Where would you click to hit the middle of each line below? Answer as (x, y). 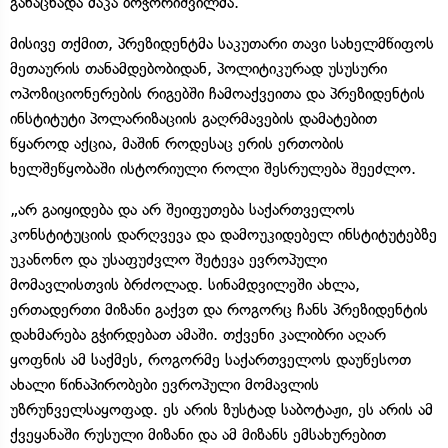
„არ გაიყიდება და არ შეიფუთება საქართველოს (182, 209)
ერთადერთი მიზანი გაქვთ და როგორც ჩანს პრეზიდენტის (219, 309)
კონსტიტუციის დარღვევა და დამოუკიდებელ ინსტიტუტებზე (223, 234)
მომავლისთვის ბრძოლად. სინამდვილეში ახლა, (185, 284)
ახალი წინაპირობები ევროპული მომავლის (164, 384)
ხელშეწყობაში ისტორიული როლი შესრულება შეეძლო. (213, 168)
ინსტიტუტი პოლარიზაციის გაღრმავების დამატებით (193, 118)
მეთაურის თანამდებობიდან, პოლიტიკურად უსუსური (198, 68)
